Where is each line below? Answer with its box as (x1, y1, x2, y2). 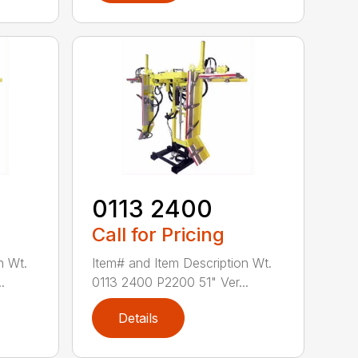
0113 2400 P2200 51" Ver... (92, 273, 249, 290)
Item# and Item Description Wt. (92, 254, 272, 271)
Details (118, 309, 159, 326)
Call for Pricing (92, 222, 225, 246)
